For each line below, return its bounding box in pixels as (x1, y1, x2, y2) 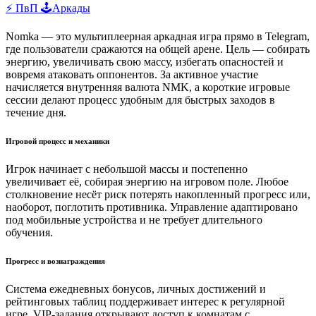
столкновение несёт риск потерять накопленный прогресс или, (6, 188, 310, 200)
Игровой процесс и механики (6, 136, 109, 145)
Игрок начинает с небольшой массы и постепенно (6, 162, 248, 175)
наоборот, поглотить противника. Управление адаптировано (6, 200, 298, 213)
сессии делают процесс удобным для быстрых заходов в (6, 93, 275, 106)
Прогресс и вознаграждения (6, 256, 105, 265)
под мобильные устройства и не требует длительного (6, 213, 262, 226)
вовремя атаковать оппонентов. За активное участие (6, 68, 258, 80)
